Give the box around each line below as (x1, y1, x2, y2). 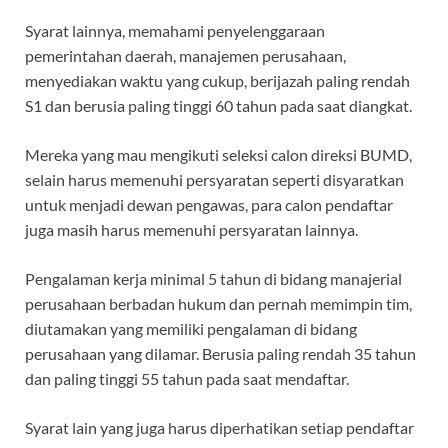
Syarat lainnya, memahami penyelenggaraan (25, 21, 325, 41)
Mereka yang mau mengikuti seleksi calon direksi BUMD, (25, 145, 412, 165)
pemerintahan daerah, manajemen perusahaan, (25, 46, 346, 66)
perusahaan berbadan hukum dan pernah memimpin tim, (25, 294, 412, 314)
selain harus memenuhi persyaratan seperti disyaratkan (25, 170, 404, 190)
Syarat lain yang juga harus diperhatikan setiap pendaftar (25, 418, 414, 438)
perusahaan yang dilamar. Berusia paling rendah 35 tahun (25, 344, 416, 364)
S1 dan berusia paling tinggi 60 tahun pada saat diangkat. (25, 96, 412, 116)
